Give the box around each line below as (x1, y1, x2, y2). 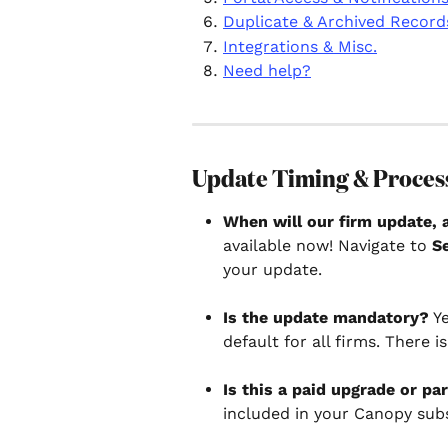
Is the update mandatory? (223, 307, 429, 327)
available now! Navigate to (223, 235, 432, 255)
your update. (223, 259, 322, 279)
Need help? (223, 61, 311, 81)
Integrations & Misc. (223, 36, 377, 56)
